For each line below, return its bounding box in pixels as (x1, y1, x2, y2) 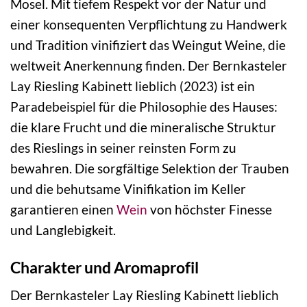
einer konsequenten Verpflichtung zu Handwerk (10, 16, 287, 33)
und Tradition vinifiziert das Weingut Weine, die (10, 37, 286, 53)
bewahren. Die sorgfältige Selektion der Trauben (10, 160, 289, 177)
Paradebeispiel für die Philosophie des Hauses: (10, 99, 278, 115)
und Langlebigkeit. (10, 222, 116, 238)
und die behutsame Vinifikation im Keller (10, 181, 246, 197)
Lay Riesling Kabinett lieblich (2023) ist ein (10, 78, 255, 95)
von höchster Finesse (147, 201, 272, 218)
